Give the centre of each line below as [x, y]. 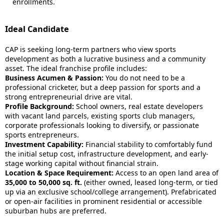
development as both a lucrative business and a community [105, 59]
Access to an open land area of [166, 173]
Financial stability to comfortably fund [148, 144]
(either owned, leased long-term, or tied [150, 182]
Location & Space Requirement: [59, 173]
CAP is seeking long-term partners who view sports [90, 49]
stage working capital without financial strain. [82, 163]
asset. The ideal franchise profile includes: [76, 68]
